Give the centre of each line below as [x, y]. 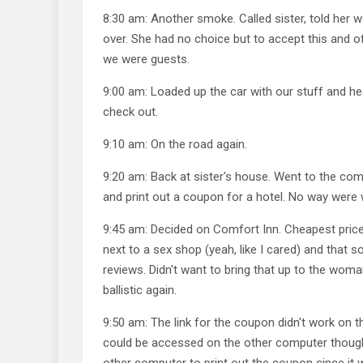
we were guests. [146, 59]
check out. [130, 111]
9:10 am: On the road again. [175, 144]
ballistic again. [140, 290]
